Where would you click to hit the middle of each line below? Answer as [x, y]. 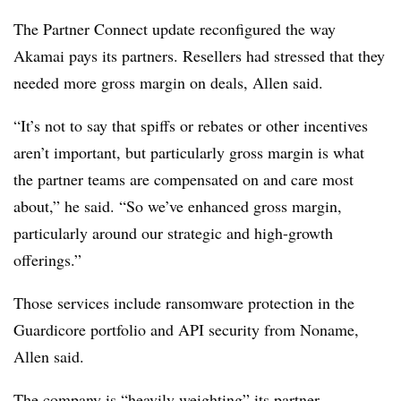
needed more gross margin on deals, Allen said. [168, 82]
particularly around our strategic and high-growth [173, 233]
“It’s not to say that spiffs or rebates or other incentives [191, 125]
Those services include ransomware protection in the [184, 303]
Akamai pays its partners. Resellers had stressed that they [199, 55]
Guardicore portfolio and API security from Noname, [186, 329]
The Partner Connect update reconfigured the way [175, 29]
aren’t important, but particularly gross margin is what [189, 152]
